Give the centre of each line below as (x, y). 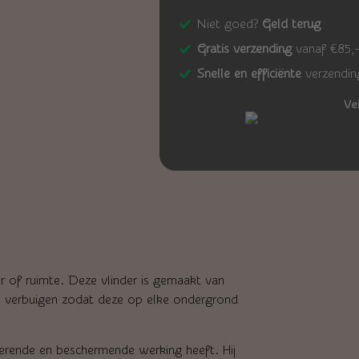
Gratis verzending (245, 48)
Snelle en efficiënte (250, 73)
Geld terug (292, 24)
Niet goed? (230, 24)
